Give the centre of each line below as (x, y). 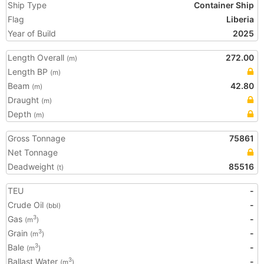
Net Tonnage (33, 152)
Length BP (29, 72)
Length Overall (37, 57)
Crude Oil (27, 205)
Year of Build (32, 33)
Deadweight (32, 166)
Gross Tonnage (37, 138)
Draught (24, 100)
